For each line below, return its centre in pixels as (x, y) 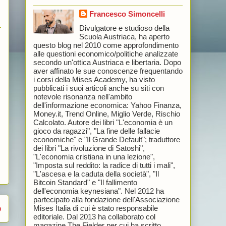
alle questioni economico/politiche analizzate (105, 53)
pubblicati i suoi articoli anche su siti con (98, 88)
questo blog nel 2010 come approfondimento (106, 45)
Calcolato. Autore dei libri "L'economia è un (103, 122)
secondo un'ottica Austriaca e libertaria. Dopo (107, 62)
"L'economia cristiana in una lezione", (94, 156)
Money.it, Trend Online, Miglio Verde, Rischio (106, 114)
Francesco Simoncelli (127, 14)
